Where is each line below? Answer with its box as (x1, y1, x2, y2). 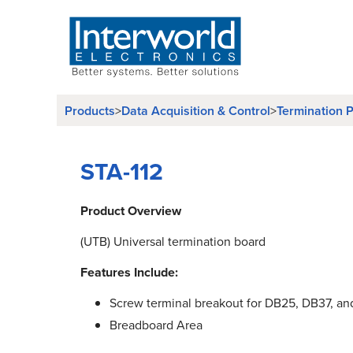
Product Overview (80, 202, 181, 220)
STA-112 (80, 154, 163, 189)
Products (65, 101, 115, 120)
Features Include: (80, 263, 178, 281)
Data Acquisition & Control (121, 101, 270, 120)
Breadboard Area (110, 316, 203, 334)
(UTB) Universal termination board (80, 232, 266, 251)
